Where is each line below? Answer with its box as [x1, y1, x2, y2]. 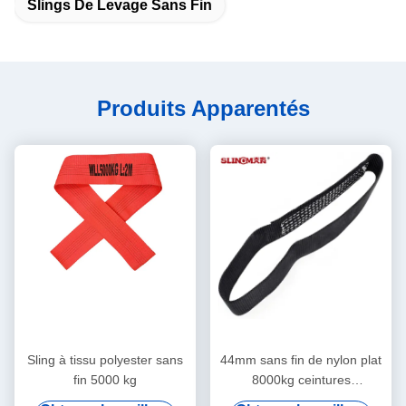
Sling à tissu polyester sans [27, 353, 183, 368]
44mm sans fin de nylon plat [220, 353, 382, 368]
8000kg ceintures [251, 372, 351, 388]
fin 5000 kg [73, 372, 137, 388]
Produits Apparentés [96, 96, 310, 121]
